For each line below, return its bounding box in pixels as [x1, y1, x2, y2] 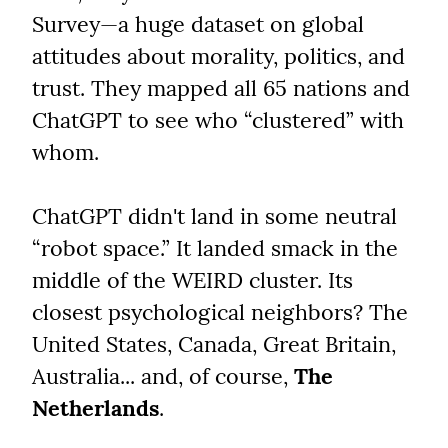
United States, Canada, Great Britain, [32, 330, 396, 359]
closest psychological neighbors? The [32, 298, 408, 327]
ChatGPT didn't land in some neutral [32, 202, 397, 231]
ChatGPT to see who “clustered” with [32, 106, 404, 135]
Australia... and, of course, [32, 362, 294, 391]
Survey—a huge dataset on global [32, 10, 364, 39]
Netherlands [32, 394, 159, 423]
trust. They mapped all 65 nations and [32, 74, 410, 103]
